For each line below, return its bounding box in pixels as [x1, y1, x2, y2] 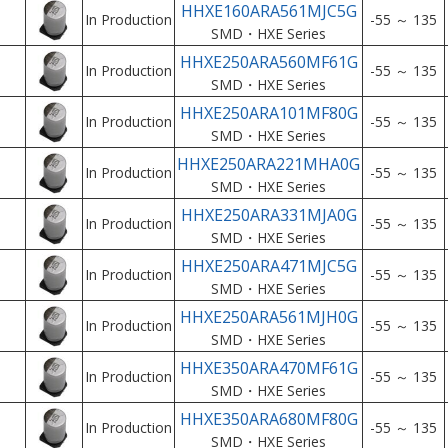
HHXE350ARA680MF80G [179, 408, 358, 430]
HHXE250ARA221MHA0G [177, 153, 360, 175]
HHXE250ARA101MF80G [179, 102, 358, 124]
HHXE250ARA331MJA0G [180, 204, 357, 226]
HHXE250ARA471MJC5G [180, 255, 357, 277]
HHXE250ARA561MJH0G [179, 306, 358, 328]
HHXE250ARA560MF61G [179, 51, 358, 73]
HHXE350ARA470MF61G [179, 357, 358, 379]
